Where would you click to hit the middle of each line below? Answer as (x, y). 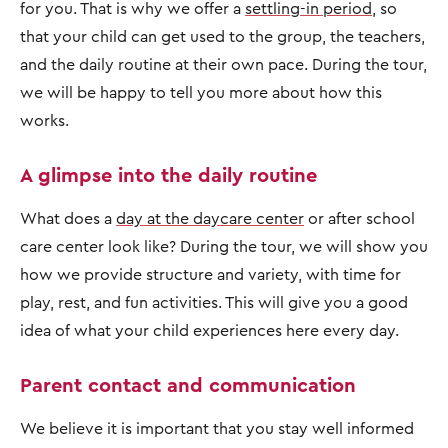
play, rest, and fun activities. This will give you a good (214, 302)
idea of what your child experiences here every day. (209, 330)
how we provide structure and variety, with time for (210, 274)
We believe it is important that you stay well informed (217, 428)
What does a (68, 218)
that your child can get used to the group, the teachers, (222, 36)
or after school (359, 218)
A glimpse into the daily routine (171, 174)
